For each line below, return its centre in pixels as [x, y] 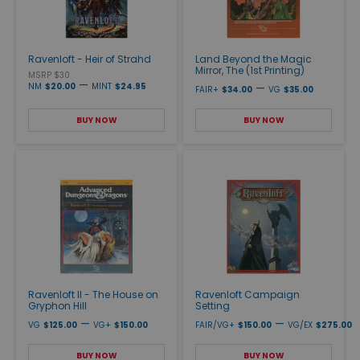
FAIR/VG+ [215, 325]
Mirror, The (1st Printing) [250, 70]
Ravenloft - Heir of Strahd [90, 59]
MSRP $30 [49, 75]
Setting [213, 305]
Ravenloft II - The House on [93, 294]
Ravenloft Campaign [247, 294]
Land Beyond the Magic [254, 59]
